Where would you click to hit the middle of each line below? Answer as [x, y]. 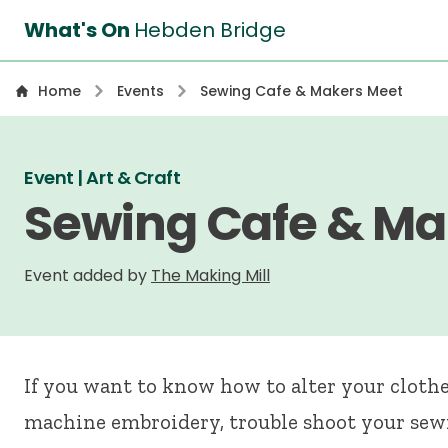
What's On [79, 30]
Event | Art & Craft [102, 177]
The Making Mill [210, 275]
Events [140, 91]
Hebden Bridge [210, 30]
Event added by [87, 275]
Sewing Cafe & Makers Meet [301, 91]
